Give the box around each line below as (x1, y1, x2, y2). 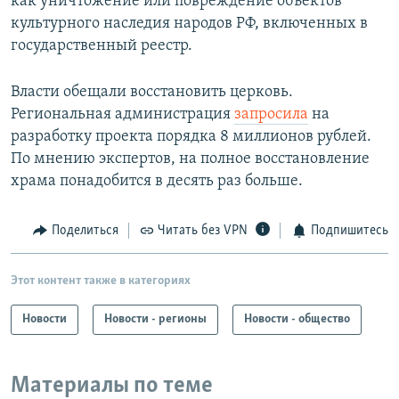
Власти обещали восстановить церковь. (11, 84, 293, 102)
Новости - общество (244, 312, 350, 326)
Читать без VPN (158, 224, 248, 239)
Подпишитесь (310, 224, 388, 239)
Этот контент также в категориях (11, 273, 191, 288)
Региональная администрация (11, 106, 234, 124)
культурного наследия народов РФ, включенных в (11, 15, 368, 33)
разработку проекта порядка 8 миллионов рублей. (11, 128, 371, 146)
